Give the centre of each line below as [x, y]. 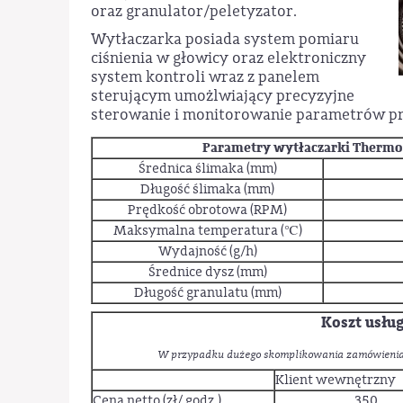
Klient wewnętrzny [336, 380]
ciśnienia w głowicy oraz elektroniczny [229, 58]
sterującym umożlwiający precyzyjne [223, 96]
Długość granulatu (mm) [207, 293]
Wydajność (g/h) [207, 252]
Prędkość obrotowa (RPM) [208, 210]
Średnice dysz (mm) [207, 273]
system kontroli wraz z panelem [206, 77]
